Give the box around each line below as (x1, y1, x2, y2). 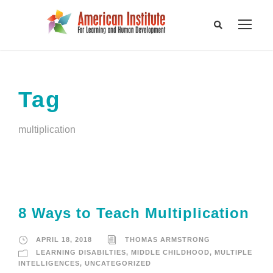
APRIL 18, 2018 (36, 236, 92, 244)
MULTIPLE (214, 249, 252, 257)
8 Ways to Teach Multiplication (18, 205, 249, 222)
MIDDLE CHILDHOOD (131, 249, 210, 257)
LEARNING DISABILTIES (36, 249, 126, 257)
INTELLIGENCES (18, 260, 80, 268)
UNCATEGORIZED (85, 260, 151, 268)
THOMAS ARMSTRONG (125, 236, 210, 244)
